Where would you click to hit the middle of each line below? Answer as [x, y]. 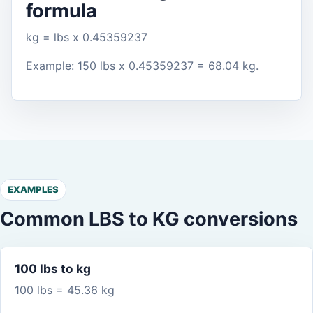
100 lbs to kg [53, 269]
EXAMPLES [33, 190]
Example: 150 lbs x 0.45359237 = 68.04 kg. [142, 66]
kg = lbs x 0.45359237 [87, 37]
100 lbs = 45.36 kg [65, 290]
